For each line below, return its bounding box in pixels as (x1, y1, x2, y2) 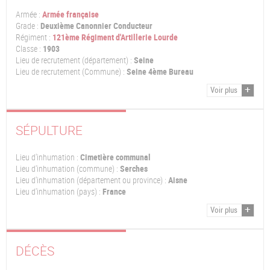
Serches (118, 163, 148, 175)
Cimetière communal (78, 152, 151, 163)
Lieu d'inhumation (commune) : (16, 163, 118, 175)
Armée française (42, 8, 99, 20)
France (101, 186, 126, 198)
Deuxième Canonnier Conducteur (39, 20, 152, 31)
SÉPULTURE (16, 122, 83, 139)
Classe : (16, 43, 41, 54)
